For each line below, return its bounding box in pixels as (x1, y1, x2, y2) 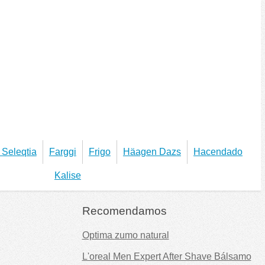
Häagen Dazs (122, 146, 181, 157)
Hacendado (193, 146, 243, 157)
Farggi (49, 146, 76, 157)
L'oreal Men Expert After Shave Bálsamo (82, 251, 251, 261)
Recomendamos (82, 204, 167, 217)
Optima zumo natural (82, 230, 169, 240)
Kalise (54, 170, 81, 180)
